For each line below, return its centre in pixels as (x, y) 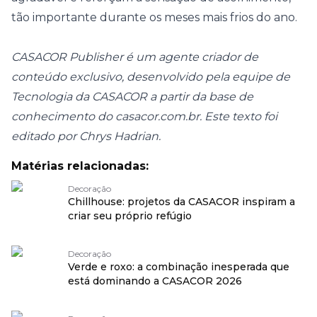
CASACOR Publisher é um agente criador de (135, 57)
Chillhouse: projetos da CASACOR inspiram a (181, 202)
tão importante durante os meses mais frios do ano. (154, 17)
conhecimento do (63, 116)
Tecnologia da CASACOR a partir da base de (132, 97)
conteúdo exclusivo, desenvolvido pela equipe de (151, 77)
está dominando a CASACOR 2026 (155, 281)
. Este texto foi (238, 116)
